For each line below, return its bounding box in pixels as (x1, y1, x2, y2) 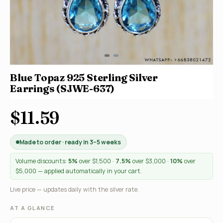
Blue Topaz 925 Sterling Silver (10, 71, 158, 84)
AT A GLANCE (10, 204, 55, 212)
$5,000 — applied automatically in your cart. (15, 167, 142, 175)
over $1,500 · (78, 157, 115, 165)
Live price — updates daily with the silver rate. (10, 185, 139, 194)
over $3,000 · (131, 157, 170, 165)
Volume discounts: (15, 157, 68, 165)
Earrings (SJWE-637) (10, 82, 115, 95)
